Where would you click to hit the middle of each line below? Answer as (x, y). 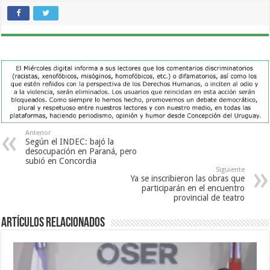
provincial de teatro (209, 198)
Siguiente (230, 170)
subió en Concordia (61, 161)
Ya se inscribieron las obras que (187, 179)
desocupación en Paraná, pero (81, 152)
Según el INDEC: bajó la (70, 142)
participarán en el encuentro (193, 188)
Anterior (38, 133)
